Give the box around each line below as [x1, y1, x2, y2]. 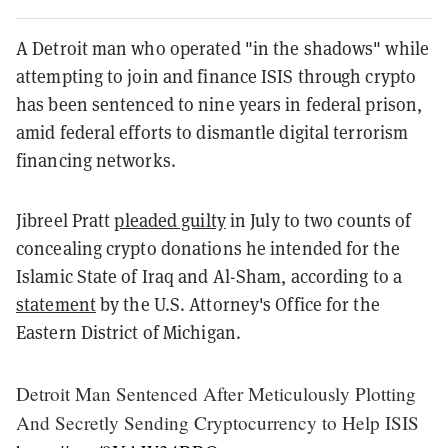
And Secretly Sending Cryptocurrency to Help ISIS [16, 409, 419, 435]
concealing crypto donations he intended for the [16, 236, 400, 260]
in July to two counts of [225, 208, 412, 232]
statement [16, 292, 96, 316]
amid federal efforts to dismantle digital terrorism [16, 120, 409, 144]
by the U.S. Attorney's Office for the [95, 292, 380, 316]
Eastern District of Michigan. [16, 320, 241, 344]
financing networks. [16, 148, 176, 172]
